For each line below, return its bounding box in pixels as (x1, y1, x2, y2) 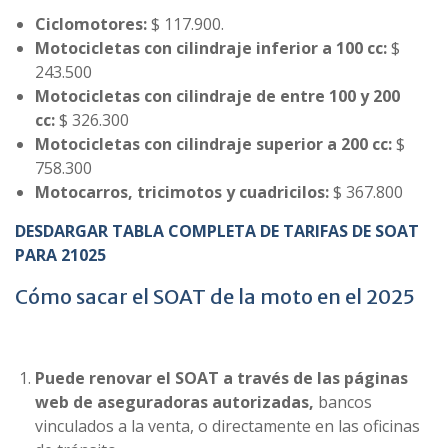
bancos (314, 390, 372, 413)
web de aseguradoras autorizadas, (35, 390, 314, 413)
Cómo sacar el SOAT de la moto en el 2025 (15, 283, 415, 309)
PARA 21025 (15, 243, 110, 266)
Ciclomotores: (35, 12, 151, 35)
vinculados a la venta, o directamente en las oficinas (35, 414, 420, 437)
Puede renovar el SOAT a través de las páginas (35, 366, 408, 389)
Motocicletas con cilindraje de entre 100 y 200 (35, 84, 400, 107)
